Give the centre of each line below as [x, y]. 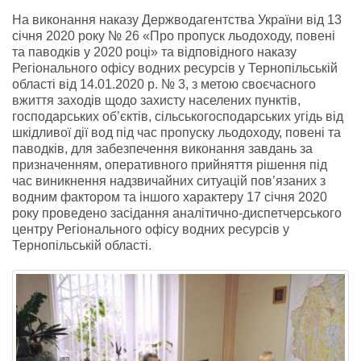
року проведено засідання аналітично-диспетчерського [177, 213]
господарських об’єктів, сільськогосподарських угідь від [178, 116]
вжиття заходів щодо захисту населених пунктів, [156, 100]
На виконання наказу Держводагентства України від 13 [177, 19]
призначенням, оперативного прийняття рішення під [170, 164]
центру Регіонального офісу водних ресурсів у [151, 229]
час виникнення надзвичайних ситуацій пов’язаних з [169, 180]
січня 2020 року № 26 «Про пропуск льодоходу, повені [174, 35]
